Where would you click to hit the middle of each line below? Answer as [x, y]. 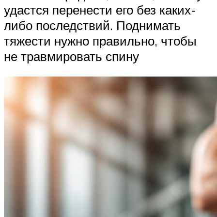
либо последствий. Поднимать [92, 25]
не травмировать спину [71, 56]
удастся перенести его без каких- [100, 10]
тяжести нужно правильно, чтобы [100, 41]
